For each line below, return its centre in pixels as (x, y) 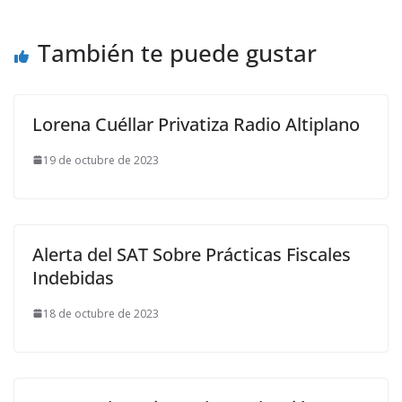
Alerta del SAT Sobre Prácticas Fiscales (192, 254)
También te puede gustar (177, 52)
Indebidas (73, 277)
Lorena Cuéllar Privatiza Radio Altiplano (196, 124)
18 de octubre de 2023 (101, 313)
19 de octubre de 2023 (101, 160)
